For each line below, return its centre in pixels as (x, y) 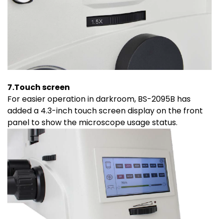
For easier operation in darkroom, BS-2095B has (99, 99)
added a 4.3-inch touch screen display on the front (105, 110)
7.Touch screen (39, 87)
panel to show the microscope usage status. (92, 122)
